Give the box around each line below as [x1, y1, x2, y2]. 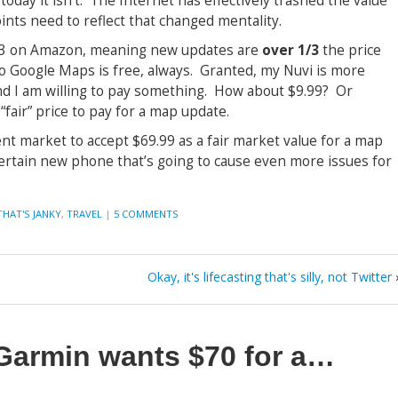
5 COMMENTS [114, 207, 179, 220]
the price [319, 41, 381, 60]
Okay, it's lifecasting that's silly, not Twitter [147, 268, 392, 285]
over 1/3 [262, 41, 319, 60]
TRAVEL [67, 207, 102, 220]
